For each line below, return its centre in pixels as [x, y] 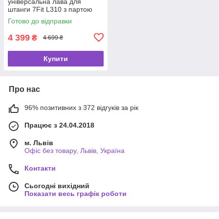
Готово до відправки [40, 21]
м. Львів [39, 142]
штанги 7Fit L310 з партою [50, 9]
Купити [56, 58]
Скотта [19, 17]
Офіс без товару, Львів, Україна [75, 150]
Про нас [24, 89]
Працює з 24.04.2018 [59, 125]
